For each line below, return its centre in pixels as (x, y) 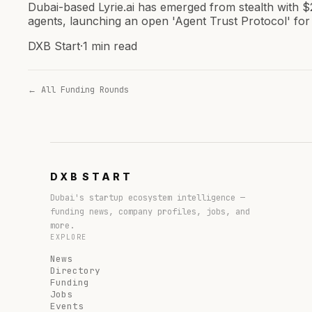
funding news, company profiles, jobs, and (150, 211)
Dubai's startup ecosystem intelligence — (148, 197)
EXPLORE (69, 237)
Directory (75, 270)
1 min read (110, 46)
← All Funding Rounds (78, 89)
